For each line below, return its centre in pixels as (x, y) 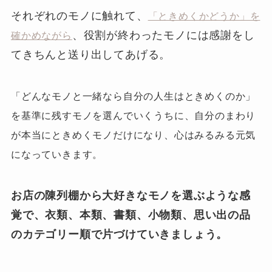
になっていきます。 (57, 155)
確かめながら (41, 36)
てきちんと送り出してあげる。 (91, 55)
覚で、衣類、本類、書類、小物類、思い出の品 (131, 215)
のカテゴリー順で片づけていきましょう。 (119, 234)
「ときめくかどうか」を (204, 16)
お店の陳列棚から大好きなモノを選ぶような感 (131, 195)
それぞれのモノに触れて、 (79, 16)
